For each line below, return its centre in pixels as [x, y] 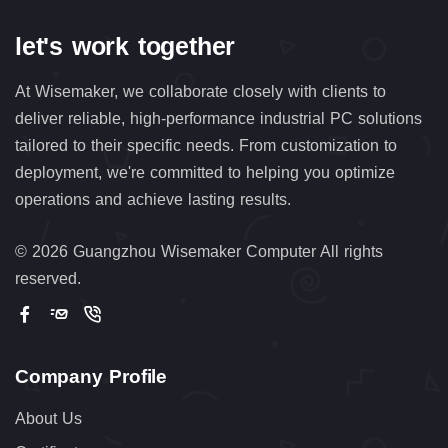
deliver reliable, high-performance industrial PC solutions [218, 118]
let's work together [125, 46]
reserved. [48, 278]
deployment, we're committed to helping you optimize [205, 172]
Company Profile [91, 376]
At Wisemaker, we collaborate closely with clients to [200, 91]
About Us [48, 418]
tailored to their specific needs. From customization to [206, 145]
